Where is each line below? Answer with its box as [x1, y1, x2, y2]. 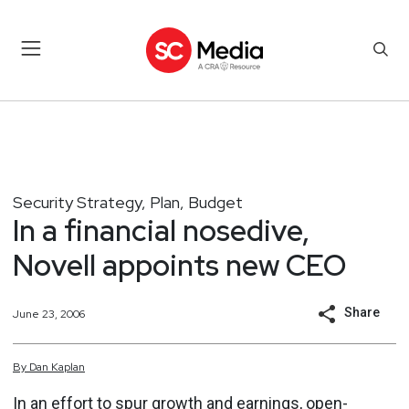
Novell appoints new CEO [13, 245, 346, 285]
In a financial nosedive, [13, 210, 309, 250]
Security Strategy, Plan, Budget [13, 191, 243, 213]
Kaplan [51, 360, 85, 374]
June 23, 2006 [13, 306, 85, 321]
